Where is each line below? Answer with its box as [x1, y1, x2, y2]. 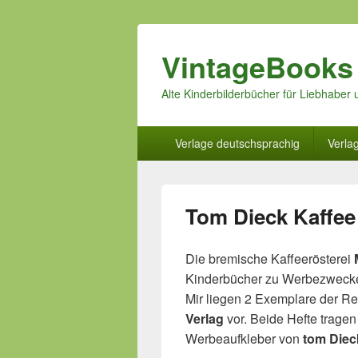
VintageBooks [161, 46, 353, 87]
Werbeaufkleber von [185, 329, 303, 348]
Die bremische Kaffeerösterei [185, 249, 354, 268]
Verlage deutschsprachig [174, 135, 300, 151]
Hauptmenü [137, 125, 203, 143]
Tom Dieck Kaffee [185, 201, 356, 231]
